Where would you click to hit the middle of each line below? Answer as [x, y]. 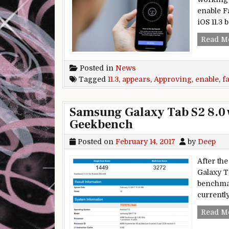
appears [136, 79]
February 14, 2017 [145, 141]
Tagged [92, 79]
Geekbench [101, 124]
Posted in [97, 68]
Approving [173, 79]
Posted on [96, 141]
